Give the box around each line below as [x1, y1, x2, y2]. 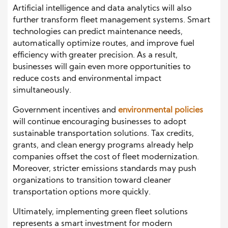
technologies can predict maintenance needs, [13, 27, 183, 36]
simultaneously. [13, 86, 71, 95]
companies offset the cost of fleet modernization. [13, 153, 199, 161]
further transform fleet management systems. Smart [13, 16, 210, 24]
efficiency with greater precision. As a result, [13, 51, 178, 60]
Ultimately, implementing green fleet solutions [13, 208, 188, 216]
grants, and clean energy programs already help [13, 141, 193, 150]
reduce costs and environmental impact [13, 74, 161, 83]
